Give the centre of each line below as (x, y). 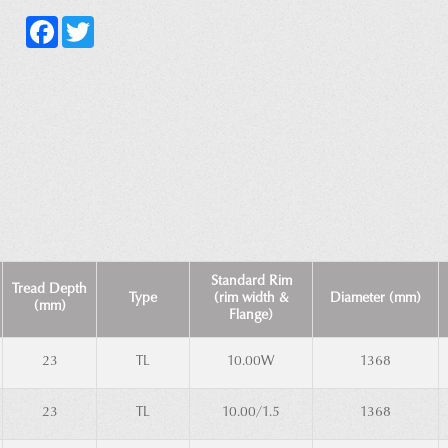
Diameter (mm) (375, 299)
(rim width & (251, 299)
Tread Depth (49, 290)
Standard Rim (251, 282)
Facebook (87, 24)
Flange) (251, 316)
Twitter (113, 24)
